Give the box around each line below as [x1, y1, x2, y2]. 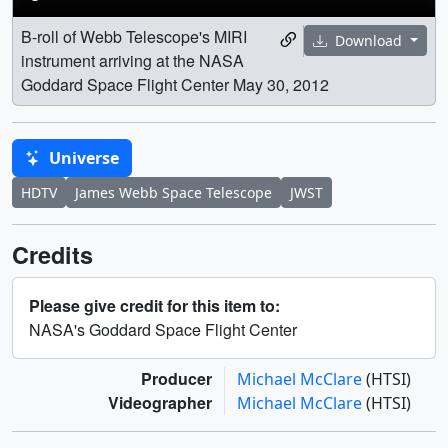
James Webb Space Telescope [75, 182, 272, 202]
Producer [141, 366, 212, 390]
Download [331, 31, 407, 51]
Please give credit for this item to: [29, 293, 280, 317]
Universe [45, 146, 119, 169]
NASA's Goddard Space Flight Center [29, 317, 297, 341]
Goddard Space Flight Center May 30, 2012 [21, 72, 329, 96]
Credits [12, 237, 93, 271]
